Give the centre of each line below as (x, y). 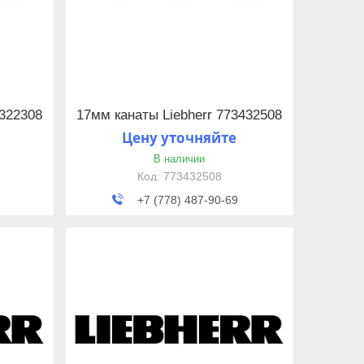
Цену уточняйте (180, 138)
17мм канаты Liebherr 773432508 (180, 115)
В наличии (180, 159)
